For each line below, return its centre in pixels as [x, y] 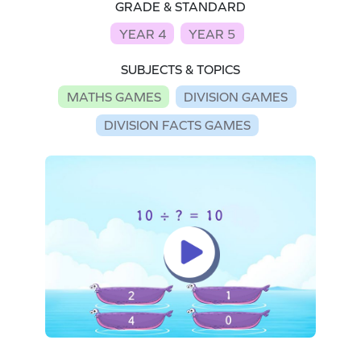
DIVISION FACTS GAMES [177, 125]
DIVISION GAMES [236, 96]
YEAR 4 [142, 33]
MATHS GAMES [114, 96]
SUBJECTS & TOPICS [180, 70]
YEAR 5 [212, 33]
